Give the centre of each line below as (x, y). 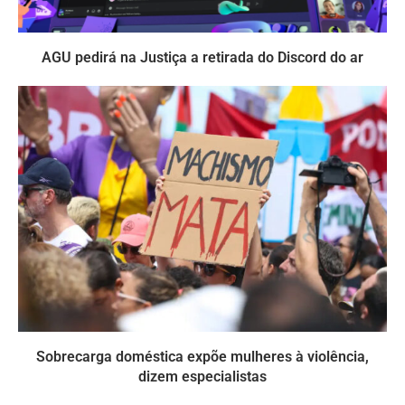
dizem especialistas (202, 376)
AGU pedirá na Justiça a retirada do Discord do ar (202, 57)
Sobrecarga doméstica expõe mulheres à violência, (202, 356)
